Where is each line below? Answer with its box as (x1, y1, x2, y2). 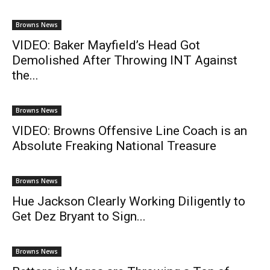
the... (12, 68, 39, 83)
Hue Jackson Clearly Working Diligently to (12, 194, 245, 209)
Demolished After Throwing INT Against (12, 53, 237, 67)
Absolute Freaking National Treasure (12, 139, 216, 153)
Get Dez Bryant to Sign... (12, 209, 146, 224)
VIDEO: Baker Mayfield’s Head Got (12, 38, 200, 52)
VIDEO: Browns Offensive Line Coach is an (12, 124, 247, 138)
